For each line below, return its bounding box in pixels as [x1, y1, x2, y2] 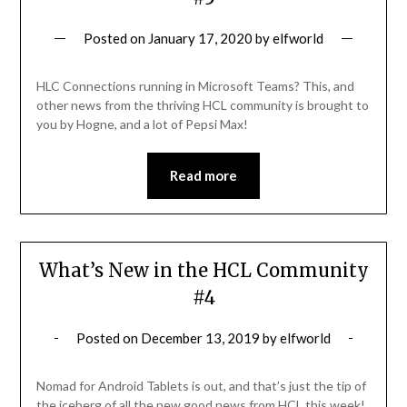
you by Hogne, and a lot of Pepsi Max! [35, 115, 251, 132]
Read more [170, 166, 237, 184]
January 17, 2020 [148, 29, 253, 46]
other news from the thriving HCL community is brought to [35, 96, 369, 113]
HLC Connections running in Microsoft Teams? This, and [35, 77, 354, 94]
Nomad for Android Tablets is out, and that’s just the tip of [35, 378, 366, 394]
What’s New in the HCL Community [38, 259, 369, 283]
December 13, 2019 [141, 330, 260, 347]
